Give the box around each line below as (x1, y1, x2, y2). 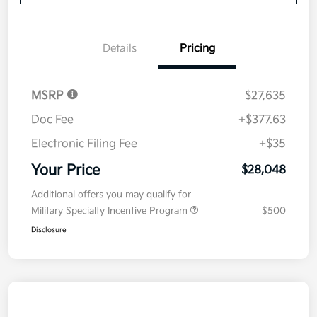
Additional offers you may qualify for (31, 189, 191, 201)
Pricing (180, 42, 215, 56)
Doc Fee (31, 113, 74, 127)
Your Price (31, 162, 100, 180)
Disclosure (31, 226, 67, 235)
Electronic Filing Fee (31, 137, 137, 151)
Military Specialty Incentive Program (31, 205, 190, 217)
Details (103, 42, 137, 56)
